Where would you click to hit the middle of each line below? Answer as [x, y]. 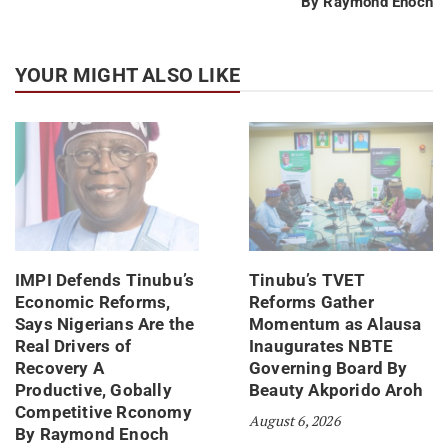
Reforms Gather [311, 301]
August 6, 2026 [294, 420]
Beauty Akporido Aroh [336, 389]
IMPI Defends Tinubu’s [105, 279]
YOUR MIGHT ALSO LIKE [127, 75]
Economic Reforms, [93, 301]
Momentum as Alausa [335, 323]
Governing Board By [328, 367]
